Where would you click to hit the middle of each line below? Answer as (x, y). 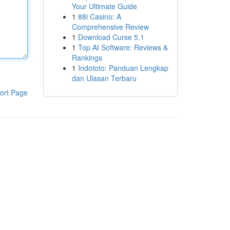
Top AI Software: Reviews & (123, 47)
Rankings (87, 57)
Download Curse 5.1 (111, 37)
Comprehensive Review (110, 27)
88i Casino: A (99, 16)
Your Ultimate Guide (104, 6)
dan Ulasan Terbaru (104, 78)
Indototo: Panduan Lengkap (123, 68)
